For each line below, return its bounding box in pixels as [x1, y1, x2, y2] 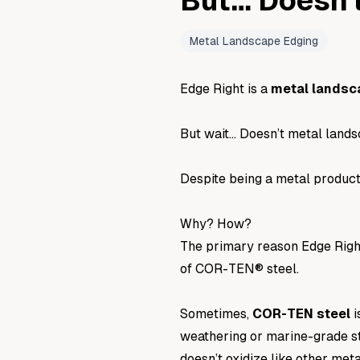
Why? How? [180, 216, 252, 232]
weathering [180, 329, 250, 345]
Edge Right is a [180, 81, 271, 97]
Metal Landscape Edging [190, 35, 318, 48]
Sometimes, [180, 306, 252, 322]
